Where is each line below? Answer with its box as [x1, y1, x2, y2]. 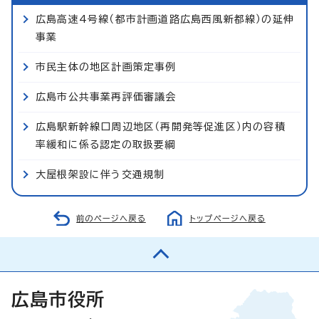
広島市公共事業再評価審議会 [36, 91, 177, 102]
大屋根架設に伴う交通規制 [36, 169, 165, 179]
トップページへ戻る [189, 214, 266, 222]
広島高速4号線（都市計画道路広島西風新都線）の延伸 [36, 14, 295, 24]
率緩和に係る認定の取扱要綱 [36, 139, 176, 150]
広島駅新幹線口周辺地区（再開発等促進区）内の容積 [36, 121, 286, 132]
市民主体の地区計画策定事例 [36, 61, 177, 72]
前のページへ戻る [76, 214, 146, 222]
